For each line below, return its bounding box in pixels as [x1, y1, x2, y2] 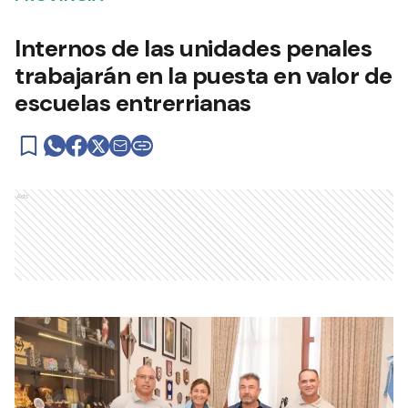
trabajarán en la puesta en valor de [15, 59, 393, 91]
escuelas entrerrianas [15, 87, 251, 118]
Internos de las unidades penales [15, 32, 372, 64]
